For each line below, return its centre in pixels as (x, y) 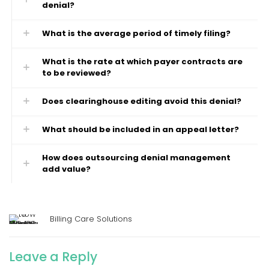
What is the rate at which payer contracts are (143, 62)
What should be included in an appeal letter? (141, 129)
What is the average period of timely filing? (137, 33)
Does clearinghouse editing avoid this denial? (142, 101)
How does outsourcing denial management (137, 158)
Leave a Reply (53, 257)
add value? (67, 169)
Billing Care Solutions (91, 219)
